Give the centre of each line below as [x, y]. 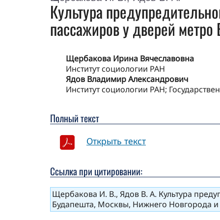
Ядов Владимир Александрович [127, 79]
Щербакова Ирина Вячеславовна [130, 59]
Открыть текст [116, 141]
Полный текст [75, 118]
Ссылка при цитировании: [96, 171]
